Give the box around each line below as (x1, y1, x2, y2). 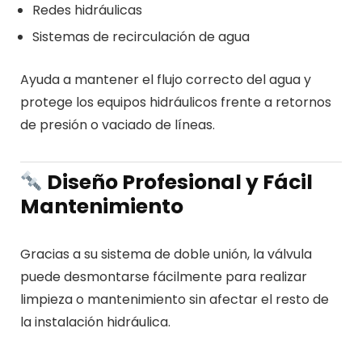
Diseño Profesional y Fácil (43, 167, 314, 196)
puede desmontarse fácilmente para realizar (19, 267, 307, 286)
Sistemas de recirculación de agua (32, 27, 250, 46)
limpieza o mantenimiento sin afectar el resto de (19, 289, 329, 309)
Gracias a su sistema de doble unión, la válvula (19, 244, 312, 263)
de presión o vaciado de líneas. (19, 115, 215, 134)
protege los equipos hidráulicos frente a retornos (19, 92, 331, 112)
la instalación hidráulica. (19, 312, 170, 331)
